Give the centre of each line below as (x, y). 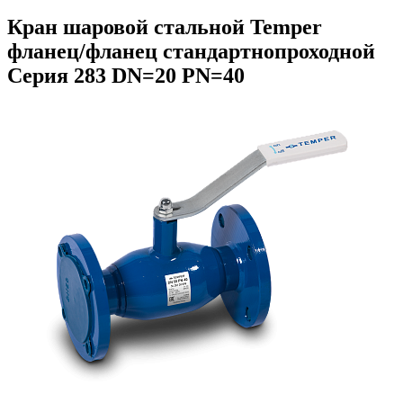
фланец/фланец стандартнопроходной (191, 51)
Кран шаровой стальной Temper (165, 27)
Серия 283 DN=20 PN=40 (126, 75)
